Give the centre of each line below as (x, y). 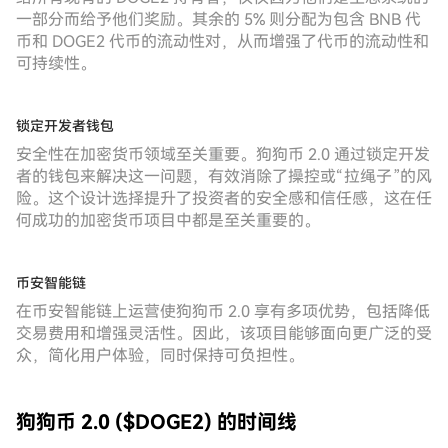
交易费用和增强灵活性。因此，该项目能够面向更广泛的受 (224, 333)
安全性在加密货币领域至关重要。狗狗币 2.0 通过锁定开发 (223, 154)
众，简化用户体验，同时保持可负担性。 (160, 355)
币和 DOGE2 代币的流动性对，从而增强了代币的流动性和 (222, 41)
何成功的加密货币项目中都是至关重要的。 (168, 220)
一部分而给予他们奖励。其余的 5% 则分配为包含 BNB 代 (218, 19)
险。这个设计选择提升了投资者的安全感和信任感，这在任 (224, 198)
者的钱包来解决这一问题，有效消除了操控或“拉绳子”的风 (224, 176)
